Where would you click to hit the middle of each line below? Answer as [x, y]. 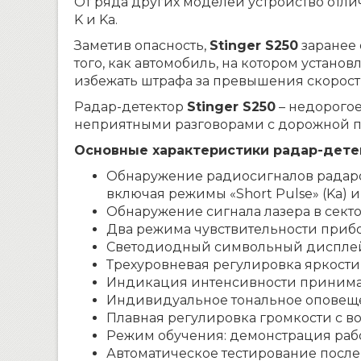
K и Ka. [96, 20]
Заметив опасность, [142, 46]
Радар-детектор [131, 107]
